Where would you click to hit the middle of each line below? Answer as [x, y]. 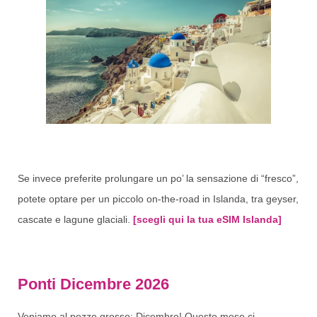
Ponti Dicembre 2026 [93, 284]
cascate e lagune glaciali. [75, 219]
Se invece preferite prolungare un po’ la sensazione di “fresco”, [158, 178]
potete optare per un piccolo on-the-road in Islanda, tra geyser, [158, 198]
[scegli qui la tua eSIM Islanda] [207, 219]
